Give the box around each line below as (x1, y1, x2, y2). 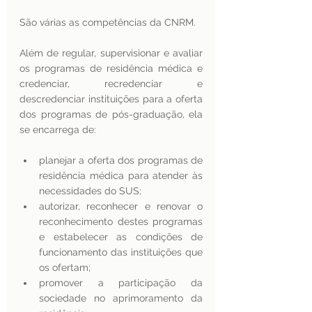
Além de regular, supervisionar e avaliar (19, 47, 203, 58)
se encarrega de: (19, 124, 96, 135)
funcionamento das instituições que (39, 247, 203, 258)
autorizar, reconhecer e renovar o (39, 201, 203, 212)
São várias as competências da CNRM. (19, 17, 198, 28)
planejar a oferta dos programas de (39, 155, 203, 166)
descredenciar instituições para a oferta (19, 93, 203, 104)
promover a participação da (39, 277, 203, 288)
